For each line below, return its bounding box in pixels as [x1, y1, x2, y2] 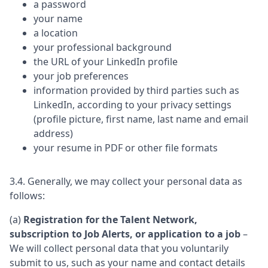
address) [33, 127, 73, 140]
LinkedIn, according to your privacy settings [33, 98, 232, 111]
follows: [10, 189, 45, 202]
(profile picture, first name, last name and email [33, 112, 248, 126]
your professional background [33, 41, 172, 54]
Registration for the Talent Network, [23, 213, 197, 226]
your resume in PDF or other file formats [33, 141, 218, 154]
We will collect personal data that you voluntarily [10, 242, 229, 255]
